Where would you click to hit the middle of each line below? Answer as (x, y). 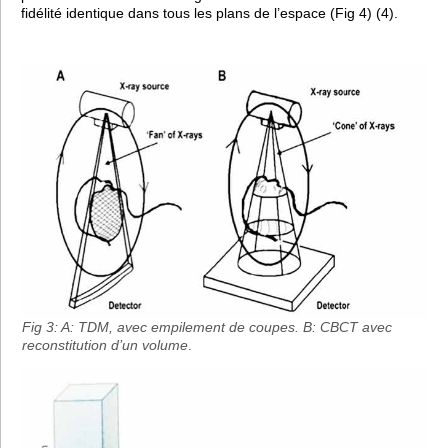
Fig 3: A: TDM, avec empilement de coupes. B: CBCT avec (207, 327)
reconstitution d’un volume (105, 345)
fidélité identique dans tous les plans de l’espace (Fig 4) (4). (209, 12)
